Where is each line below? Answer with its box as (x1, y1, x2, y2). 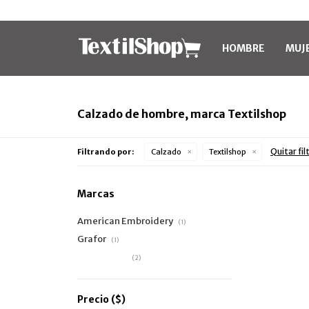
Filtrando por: (77, 147, 134, 157)
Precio (77, 293, 111, 306)
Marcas (77, 188, 114, 200)
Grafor (77, 233, 108, 245)
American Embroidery (77, 215, 175, 227)
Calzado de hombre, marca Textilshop (77, 107, 286, 121)
